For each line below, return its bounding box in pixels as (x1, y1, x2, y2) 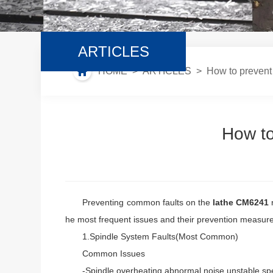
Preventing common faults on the (65, 197, 213, 207)
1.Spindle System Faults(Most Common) (65, 232, 239, 241)
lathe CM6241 (213, 197, 269, 207)
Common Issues (65, 249, 146, 258)
